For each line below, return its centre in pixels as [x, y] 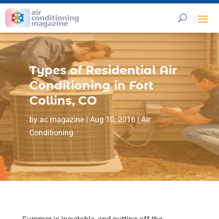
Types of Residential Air [103, 70]
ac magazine [62, 119]
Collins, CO [63, 100]
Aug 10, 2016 [112, 119]
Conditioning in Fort [91, 85]
